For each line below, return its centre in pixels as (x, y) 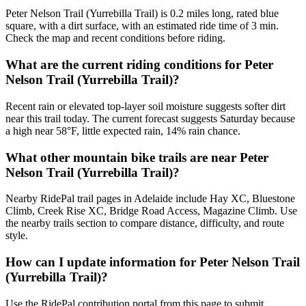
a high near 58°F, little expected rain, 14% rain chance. (123, 130)
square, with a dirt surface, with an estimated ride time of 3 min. (142, 26)
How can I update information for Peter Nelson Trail (153, 262)
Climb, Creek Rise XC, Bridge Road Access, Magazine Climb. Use (151, 211)
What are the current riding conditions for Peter (139, 65)
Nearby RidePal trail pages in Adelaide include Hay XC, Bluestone (150, 199)
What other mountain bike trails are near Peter (137, 157)
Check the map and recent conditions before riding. (115, 38)
